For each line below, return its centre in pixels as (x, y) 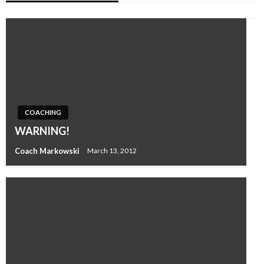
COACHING (43, 112)
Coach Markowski (48, 151)
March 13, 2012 (112, 151)
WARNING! (42, 131)
